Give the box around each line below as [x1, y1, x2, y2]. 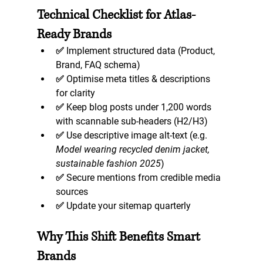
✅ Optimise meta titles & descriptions [55, 73, 213, 85]
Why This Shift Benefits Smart [36, 228, 203, 245]
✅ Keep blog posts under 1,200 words [55, 101, 214, 113]
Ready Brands [36, 25, 112, 43]
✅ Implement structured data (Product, [55, 45, 217, 56]
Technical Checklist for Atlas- [36, 6, 195, 23]
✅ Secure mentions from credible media [55, 171, 223, 183]
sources [55, 186, 93, 197]
